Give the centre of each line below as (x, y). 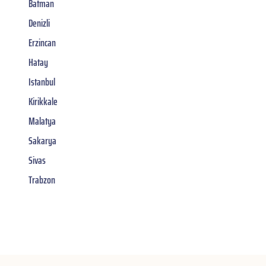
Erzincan (42, 42)
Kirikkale (43, 101)
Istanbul (42, 82)
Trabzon (42, 180)
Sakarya (42, 140)
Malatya (42, 121)
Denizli (39, 23)
